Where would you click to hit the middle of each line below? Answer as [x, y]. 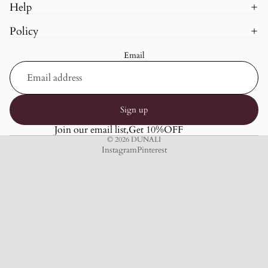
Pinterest [152, 150]
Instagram [119, 150]
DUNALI [146, 139]
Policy [24, 31]
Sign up [134, 109]
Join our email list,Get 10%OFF [118, 130]
